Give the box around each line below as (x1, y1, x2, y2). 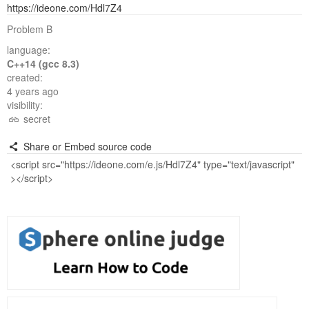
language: (7, 43, 50, 57)
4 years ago (7, 84, 59, 98)
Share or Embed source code (20, 139, 152, 153)
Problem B (7, 22, 52, 36)
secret (20, 112, 50, 126)
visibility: (7, 98, 43, 112)
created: (7, 70, 43, 84)
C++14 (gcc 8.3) (7, 57, 79, 70)
